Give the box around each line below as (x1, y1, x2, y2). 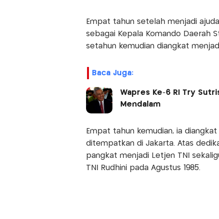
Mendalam (120, 101, 160, 109)
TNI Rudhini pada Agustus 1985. (86, 164, 200, 172)
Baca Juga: (91, 69, 133, 77)
